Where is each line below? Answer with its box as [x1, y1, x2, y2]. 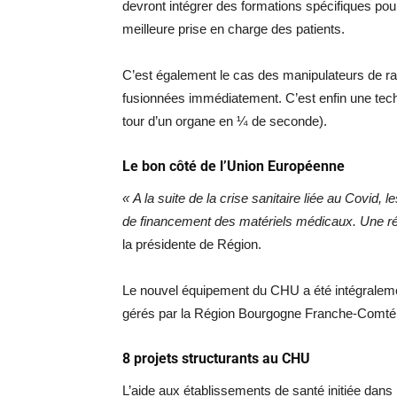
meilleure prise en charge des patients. [122, 20, 345, 36]
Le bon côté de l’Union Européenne [122, 157, 345, 175]
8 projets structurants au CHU [122, 349, 310, 367]
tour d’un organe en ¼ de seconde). [122, 113, 327, 128]
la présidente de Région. [122, 236, 261, 252]
